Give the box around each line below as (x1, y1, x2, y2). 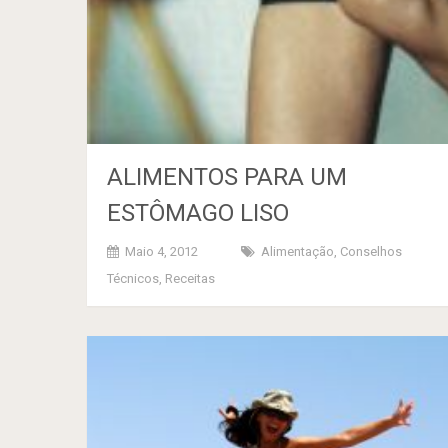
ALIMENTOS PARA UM (107, 163, 347, 192)
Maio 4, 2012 (125, 244, 198, 260)
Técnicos (107, 271, 159, 287)
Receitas (165, 271, 215, 287)
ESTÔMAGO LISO (107, 199, 289, 228)
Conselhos (340, 244, 402, 260)
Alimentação (261, 244, 334, 260)
